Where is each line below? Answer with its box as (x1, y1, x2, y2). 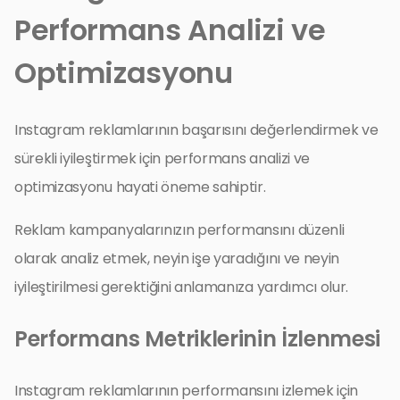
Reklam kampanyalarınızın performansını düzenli (14, 219, 345, 240)
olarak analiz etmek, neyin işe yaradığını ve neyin (14, 247, 339, 269)
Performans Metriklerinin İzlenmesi (14, 323, 381, 354)
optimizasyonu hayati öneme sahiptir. (14, 176, 266, 197)
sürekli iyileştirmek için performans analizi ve (14, 147, 310, 169)
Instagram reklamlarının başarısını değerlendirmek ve (14, 119, 379, 140)
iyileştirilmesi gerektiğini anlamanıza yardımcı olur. (14, 276, 349, 297)
